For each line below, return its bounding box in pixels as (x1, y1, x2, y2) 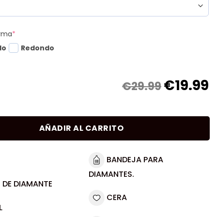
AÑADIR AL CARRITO (39, 122, 124, 134)
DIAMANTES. (89, 168, 134, 180)
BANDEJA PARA (105, 154, 163, 165)
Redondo (21, 43, 54, 53)
